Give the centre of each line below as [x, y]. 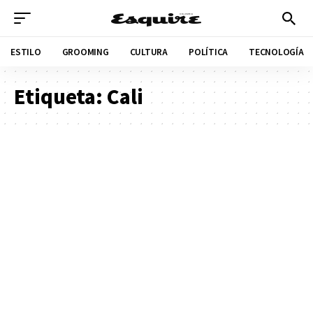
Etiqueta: [60, 96]
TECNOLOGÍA [276, 51]
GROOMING [85, 51]
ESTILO [26, 51]
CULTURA [148, 51]
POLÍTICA [208, 51]
